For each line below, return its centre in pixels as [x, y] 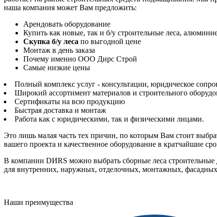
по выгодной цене [110, 42]
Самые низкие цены [57, 68]
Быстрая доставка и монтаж [60, 110]
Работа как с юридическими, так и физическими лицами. [109, 119]
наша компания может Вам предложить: [70, 8]
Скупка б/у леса [51, 42]
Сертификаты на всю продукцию [70, 102]
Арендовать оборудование [67, 24]
